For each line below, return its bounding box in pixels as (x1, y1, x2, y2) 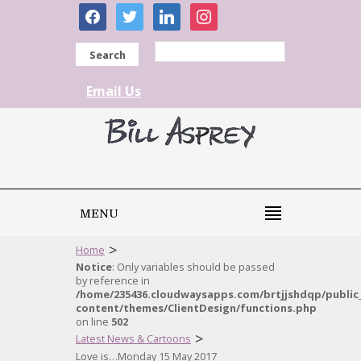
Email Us (86, 82, 141, 100)
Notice (76, 259, 112, 274)
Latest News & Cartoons (76, 331, 191, 346)
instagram (189, 2, 251, 20)
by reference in (76, 273, 150, 288)
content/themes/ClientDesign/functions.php (76, 301, 317, 315)
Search (89, 48, 126, 62)
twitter (115, 2, 156, 20)
